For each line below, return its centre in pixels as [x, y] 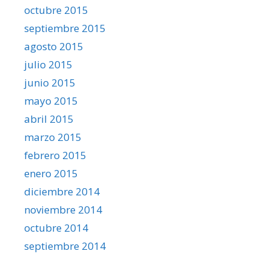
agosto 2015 [54, 46]
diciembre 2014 [62, 191]
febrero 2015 [55, 155]
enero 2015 [51, 173]
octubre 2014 [56, 227]
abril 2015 [49, 119]
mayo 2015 [51, 100]
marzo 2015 [53, 137]
